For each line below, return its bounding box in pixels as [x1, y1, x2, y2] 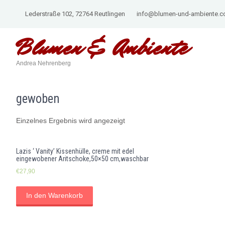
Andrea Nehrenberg [16, 60, 71, 67]
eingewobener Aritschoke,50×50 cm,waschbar [16, 155, 149, 163]
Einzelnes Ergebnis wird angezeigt [16, 117, 125, 125]
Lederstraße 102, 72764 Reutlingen [24, 10, 125, 18]
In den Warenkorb [26, 191, 83, 199]
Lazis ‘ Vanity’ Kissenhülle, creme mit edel [16, 147, 134, 155]
